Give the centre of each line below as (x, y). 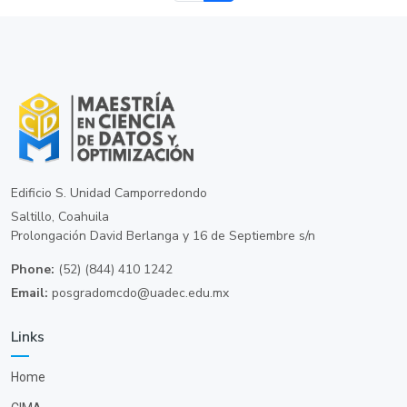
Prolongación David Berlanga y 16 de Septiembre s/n (163, 235)
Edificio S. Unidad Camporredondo (109, 193)
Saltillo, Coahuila (60, 216)
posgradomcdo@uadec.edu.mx (140, 293)
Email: (30, 293)
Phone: (33, 269)
